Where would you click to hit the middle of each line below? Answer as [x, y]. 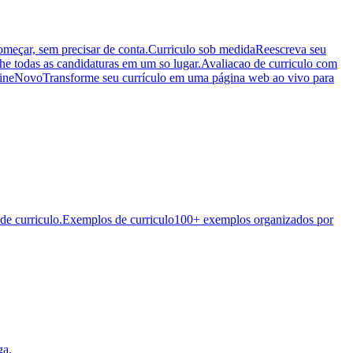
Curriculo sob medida [202, 49]
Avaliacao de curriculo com [269, 63]
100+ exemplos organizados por [254, 219]
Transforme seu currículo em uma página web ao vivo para [188, 77]
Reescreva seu [291, 49]
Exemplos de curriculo [118, 219]
